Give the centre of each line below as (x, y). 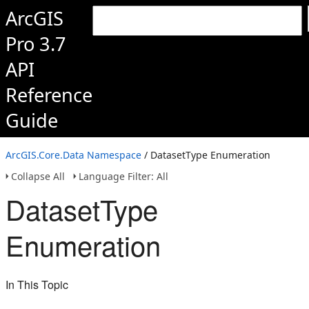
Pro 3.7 (36, 44)
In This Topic (37, 285)
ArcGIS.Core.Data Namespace (73, 155)
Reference (49, 95)
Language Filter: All (123, 176)
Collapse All (38, 176)
